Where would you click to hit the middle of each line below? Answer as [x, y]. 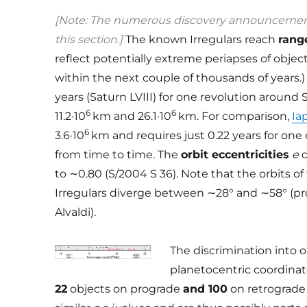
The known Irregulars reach [201, 39]
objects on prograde [125, 288]
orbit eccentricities [235, 154]
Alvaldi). [76, 212]
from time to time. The [118, 154]
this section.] [89, 39]
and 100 [206, 288]
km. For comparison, [235, 116]
